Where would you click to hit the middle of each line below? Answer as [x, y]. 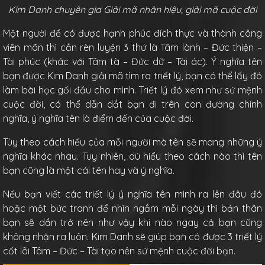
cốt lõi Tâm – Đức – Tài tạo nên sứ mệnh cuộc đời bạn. [119, 251]
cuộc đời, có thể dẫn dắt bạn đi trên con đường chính [132, 104]
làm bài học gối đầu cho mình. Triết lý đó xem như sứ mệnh [132, 90]
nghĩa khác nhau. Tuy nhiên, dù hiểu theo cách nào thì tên [132, 156]
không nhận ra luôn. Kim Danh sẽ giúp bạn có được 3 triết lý [132, 237]
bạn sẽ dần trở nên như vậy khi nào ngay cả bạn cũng [132, 223]
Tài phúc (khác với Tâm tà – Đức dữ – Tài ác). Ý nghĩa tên [132, 62]
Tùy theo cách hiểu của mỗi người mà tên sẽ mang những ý [132, 142]
